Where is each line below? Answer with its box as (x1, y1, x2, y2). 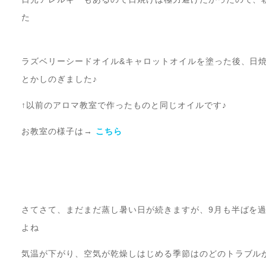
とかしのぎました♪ (21, 74, 97, 84)
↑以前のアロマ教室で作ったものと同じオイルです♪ (21, 100, 233, 110)
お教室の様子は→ (21, 126, 96, 137)
